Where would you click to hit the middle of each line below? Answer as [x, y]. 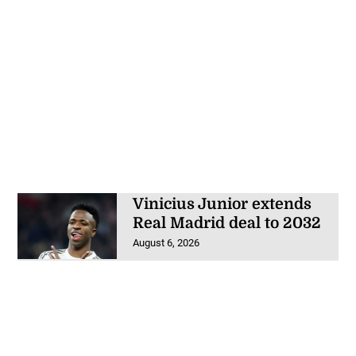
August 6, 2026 [166, 243]
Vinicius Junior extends [222, 205]
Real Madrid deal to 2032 [226, 224]
